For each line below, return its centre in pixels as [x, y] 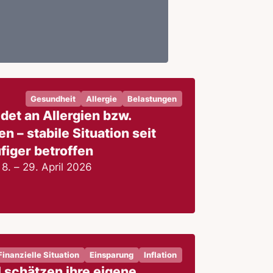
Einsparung [112, 255]
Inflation [161, 255]
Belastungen [152, 99]
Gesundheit [53, 99]
